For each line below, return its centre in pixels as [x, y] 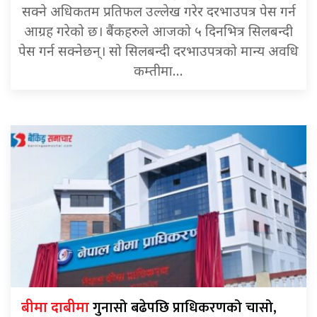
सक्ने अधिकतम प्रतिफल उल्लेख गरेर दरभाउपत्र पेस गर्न [158, 13]
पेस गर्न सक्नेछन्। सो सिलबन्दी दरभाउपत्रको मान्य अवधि [158, 52]
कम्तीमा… [158, 72]
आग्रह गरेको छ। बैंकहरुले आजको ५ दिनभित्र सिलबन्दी [158, 33]
